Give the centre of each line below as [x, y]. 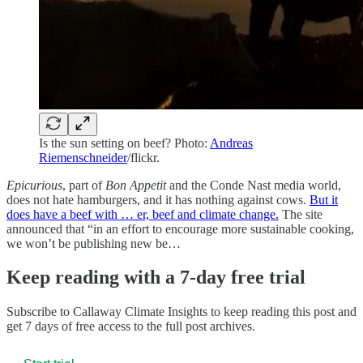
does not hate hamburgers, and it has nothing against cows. [158, 199]
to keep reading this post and [282, 312]
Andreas [231, 143]
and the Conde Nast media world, [254, 185]
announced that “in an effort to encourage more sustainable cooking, [180, 228]
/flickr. [143, 157]
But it [324, 199]
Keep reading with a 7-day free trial [156, 278]
